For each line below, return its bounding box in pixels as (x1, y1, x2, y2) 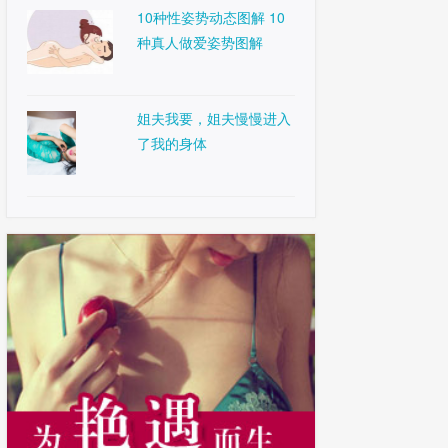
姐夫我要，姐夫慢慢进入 (137, 108, 291, 128)
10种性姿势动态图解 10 (137, 7, 285, 27)
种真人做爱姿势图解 (137, 32, 263, 52)
